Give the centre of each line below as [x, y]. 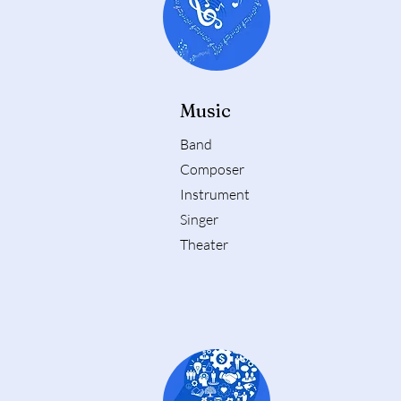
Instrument [215, 195]
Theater [204, 245]
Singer [199, 220]
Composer [212, 170]
